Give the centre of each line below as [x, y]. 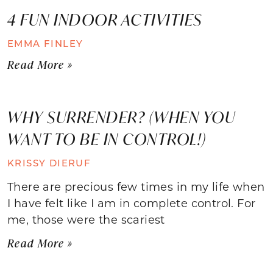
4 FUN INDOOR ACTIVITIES [105, 19]
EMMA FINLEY [45, 43]
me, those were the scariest [86, 219]
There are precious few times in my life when [136, 186]
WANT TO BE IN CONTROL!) [107, 139]
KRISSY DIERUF [49, 162]
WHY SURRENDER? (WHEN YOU [121, 117]
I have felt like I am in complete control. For [132, 203]
